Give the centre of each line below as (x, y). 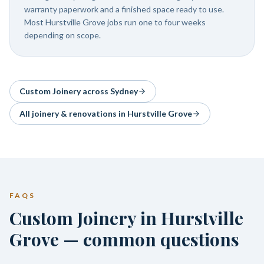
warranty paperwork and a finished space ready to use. (124, 9)
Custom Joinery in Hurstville (126, 218)
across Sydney (109, 91)
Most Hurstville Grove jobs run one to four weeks (115, 22)
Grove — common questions (124, 239)
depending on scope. (62, 35)
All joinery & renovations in (73, 113)
